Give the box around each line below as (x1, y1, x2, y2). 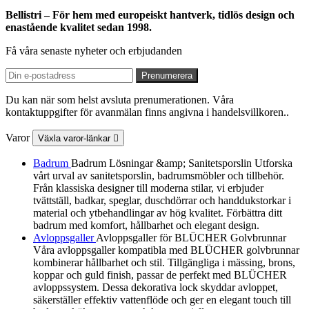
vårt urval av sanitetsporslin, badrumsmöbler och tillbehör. (33, 169, 284, 181)
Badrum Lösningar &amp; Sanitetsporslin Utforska (71, 157, 292, 169)
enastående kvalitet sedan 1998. (6, 21, 152, 33)
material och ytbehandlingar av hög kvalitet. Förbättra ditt (33, 206, 282, 219)
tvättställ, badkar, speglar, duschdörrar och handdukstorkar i (33, 194, 291, 206)
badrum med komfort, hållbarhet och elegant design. (33, 219, 259, 231)
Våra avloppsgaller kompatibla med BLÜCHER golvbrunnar (33, 243, 299, 256)
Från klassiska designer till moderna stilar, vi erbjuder (33, 181, 263, 194)
